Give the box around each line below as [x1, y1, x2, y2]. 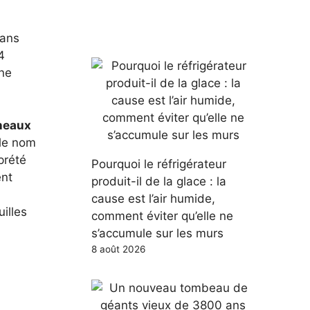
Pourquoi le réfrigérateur [91, 157, 226, 171]
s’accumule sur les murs [91, 226, 224, 240]
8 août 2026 [91, 244, 145, 255]
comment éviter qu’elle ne [91, 209, 233, 223]
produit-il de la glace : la [91, 174, 226, 188]
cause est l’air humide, [91, 192, 215, 206]
